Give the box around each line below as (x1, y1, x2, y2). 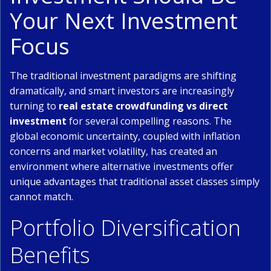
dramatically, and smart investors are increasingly (10, 84, 234, 97)
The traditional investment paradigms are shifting (10, 69, 237, 82)
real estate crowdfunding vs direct (59, 99, 228, 113)
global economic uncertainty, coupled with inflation (10, 129, 240, 143)
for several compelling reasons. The (67, 114, 232, 128)
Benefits (10, 240, 90, 270)
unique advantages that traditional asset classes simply (10, 175, 260, 188)
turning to (10, 99, 59, 113)
